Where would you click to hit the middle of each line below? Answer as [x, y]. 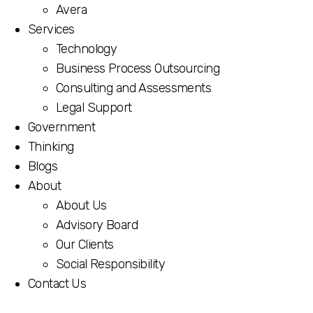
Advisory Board [97, 225]
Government [62, 127]
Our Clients [85, 245]
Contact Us [57, 284]
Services [51, 29]
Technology [87, 49]
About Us [81, 205]
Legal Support [94, 108]
